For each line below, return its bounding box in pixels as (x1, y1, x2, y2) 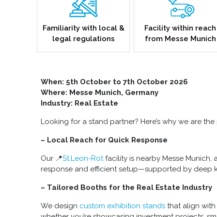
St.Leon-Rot (62, 154, 103, 163)
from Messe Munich (144, 34, 216, 44)
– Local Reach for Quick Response (41, 136, 168, 145)
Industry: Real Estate (41, 99, 118, 108)
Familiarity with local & (42, 24, 124, 33)
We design (41, 201, 79, 211)
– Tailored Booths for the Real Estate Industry (41, 183, 212, 192)
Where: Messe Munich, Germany (41, 88, 158, 97)
